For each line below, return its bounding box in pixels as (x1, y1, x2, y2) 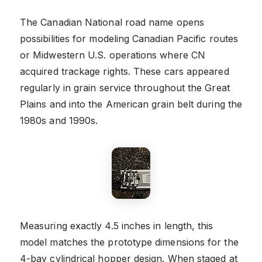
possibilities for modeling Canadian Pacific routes (20, 33, 238, 45)
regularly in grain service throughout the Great (20, 82, 230, 94)
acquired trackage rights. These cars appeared (20, 65, 229, 78)
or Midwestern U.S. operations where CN (20, 49, 206, 61)
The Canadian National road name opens (20, 16, 204, 29)
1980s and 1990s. (20, 115, 98, 127)
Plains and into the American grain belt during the (20, 98, 242, 111)
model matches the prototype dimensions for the (20, 236, 239, 249)
